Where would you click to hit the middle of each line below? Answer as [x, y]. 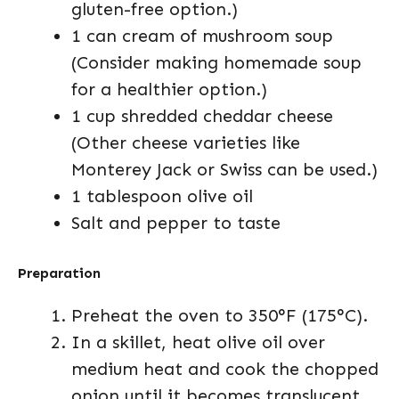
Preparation [59, 273]
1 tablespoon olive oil [162, 196]
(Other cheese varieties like [186, 142]
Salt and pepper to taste [176, 223]
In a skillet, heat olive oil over [198, 342]
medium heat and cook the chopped [225, 369]
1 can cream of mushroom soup [202, 36]
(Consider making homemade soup [216, 62]
